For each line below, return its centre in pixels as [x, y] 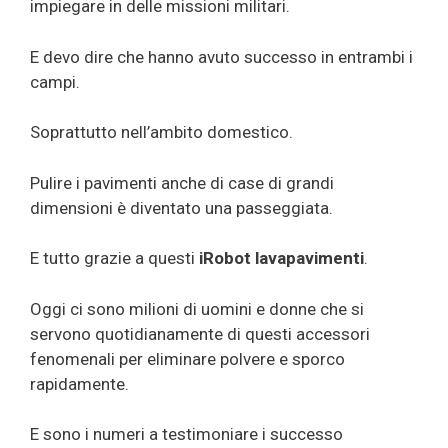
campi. [55, 81]
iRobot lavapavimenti [281, 258]
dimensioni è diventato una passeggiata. [181, 207]
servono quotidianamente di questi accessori [200, 333]
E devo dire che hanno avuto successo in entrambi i [221, 56]
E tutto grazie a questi [114, 258]
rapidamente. [79, 383]
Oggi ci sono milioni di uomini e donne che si [197, 308]
